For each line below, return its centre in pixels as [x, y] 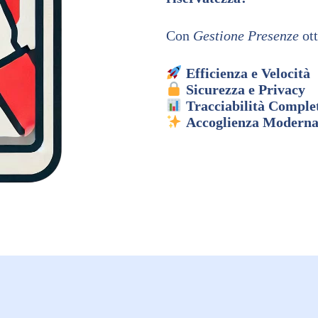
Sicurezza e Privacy [245, 89]
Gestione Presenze [246, 35]
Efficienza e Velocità [248, 73]
